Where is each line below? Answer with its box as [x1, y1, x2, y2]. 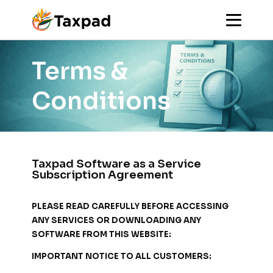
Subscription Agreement [32, 168, 173, 182]
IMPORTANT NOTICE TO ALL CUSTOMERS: [32, 251, 211, 262]
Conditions [32, 86, 171, 116]
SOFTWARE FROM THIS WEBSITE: [32, 229, 171, 240]
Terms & [32, 56, 128, 86]
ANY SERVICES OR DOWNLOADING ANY [32, 215, 201, 226]
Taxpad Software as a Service [32, 157, 201, 171]
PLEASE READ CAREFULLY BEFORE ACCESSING [32, 201, 229, 212]
